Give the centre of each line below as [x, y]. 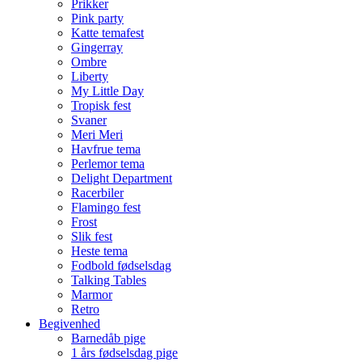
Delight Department [122, 178]
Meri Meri [97, 134]
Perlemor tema [108, 163]
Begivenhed [69, 323]
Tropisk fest [101, 105]
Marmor [92, 294]
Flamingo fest [106, 207]
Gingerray [97, 47]
